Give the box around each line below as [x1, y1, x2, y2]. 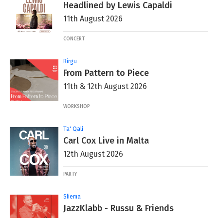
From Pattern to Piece [63, 67, 149, 78]
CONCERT [63, 36, 85, 42]
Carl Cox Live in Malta [63, 135, 149, 146]
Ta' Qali [63, 125, 83, 132]
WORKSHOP [63, 103, 90, 109]
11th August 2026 [63, 14, 123, 23]
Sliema [63, 193, 81, 200]
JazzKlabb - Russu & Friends [63, 202, 174, 214]
